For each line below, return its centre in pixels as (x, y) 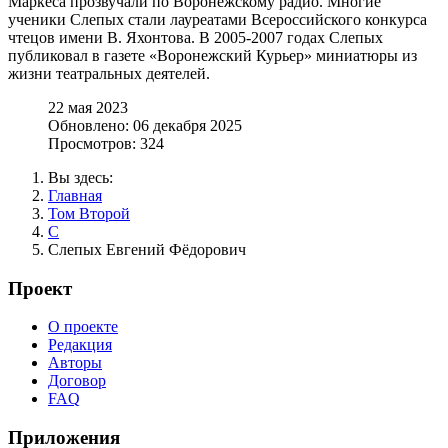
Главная (75, 195)
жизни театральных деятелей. (109, 73)
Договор (77, 381)
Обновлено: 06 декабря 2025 (145, 125)
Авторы (75, 363)
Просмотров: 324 (106, 143)
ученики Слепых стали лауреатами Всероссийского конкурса (217, 19)
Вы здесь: (84, 177)
